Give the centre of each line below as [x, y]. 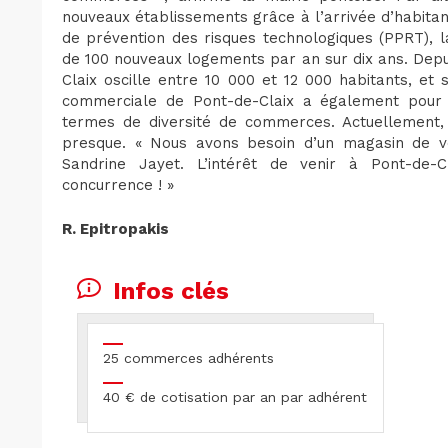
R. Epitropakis [115, 228]
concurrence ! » [118, 185]
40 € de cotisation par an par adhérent [235, 397]
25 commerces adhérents [188, 358]
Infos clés [171, 291]
